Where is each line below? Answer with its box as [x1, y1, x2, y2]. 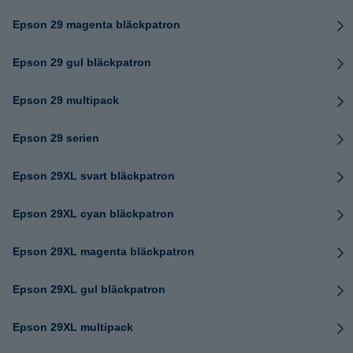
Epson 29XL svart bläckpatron [13, 169, 175, 182]
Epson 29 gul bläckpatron [13, 56, 151, 69]
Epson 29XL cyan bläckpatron [13, 207, 174, 220]
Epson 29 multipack [13, 94, 119, 106]
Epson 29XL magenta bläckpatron [13, 245, 195, 258]
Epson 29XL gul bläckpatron [13, 283, 165, 295]
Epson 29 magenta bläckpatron [13, 18, 180, 31]
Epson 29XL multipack [13, 321, 133, 333]
